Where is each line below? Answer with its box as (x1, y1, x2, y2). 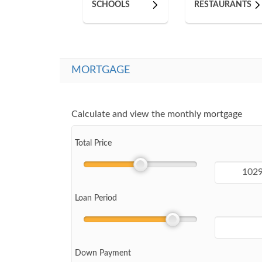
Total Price (75, 139, 112, 147)
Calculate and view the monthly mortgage (71, 109, 242, 119)
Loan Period (75, 194, 117, 202)
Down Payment (75, 249, 131, 257)
